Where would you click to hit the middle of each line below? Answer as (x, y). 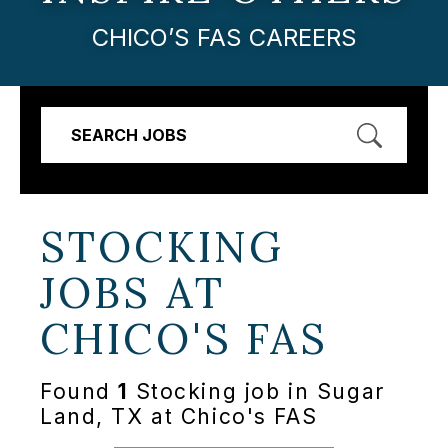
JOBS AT (133, 292)
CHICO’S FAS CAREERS (224, 37)
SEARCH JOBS (129, 134)
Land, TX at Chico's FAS (179, 417)
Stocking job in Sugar (256, 392)
